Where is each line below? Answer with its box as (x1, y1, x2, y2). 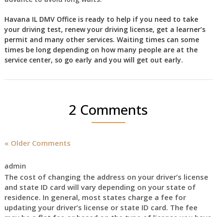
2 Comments (69, 100, 148, 119)
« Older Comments (4, 138, 71, 148)
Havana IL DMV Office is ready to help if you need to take (4, 15, 198, 24)
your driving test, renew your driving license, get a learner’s (4, 25, 205, 34)
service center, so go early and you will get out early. (4, 55, 183, 64)
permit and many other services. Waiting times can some (4, 35, 199, 44)
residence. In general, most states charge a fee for (4, 192, 186, 202)
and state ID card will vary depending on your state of (4, 182, 196, 192)
